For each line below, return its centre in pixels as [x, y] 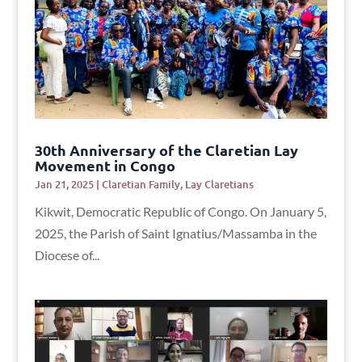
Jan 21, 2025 [64, 184]
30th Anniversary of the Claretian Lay [166, 149]
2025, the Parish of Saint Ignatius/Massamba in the [175, 233]
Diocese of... [67, 255]
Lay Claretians [219, 184]
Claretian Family [141, 184]
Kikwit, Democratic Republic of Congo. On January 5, [180, 211]
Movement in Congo [105, 165]
